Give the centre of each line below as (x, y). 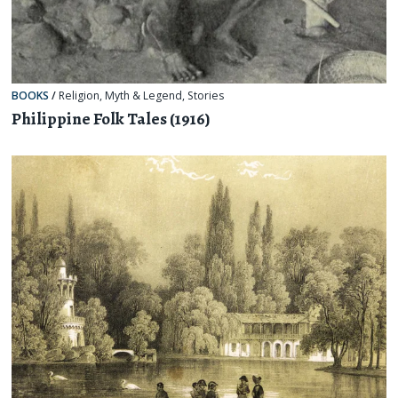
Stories (206, 96)
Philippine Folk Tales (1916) (111, 119)
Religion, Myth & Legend (121, 96)
